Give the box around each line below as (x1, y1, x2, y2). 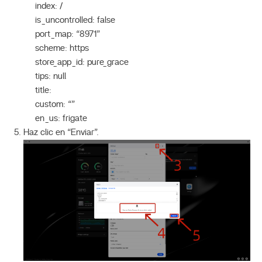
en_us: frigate (35, 113, 87, 123)
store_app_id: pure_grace (35, 57, 129, 67)
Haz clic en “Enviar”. (23, 127, 99, 137)
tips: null (35, 71, 66, 81)
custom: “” (35, 99, 75, 109)
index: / (35, 1, 63, 11)
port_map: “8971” (35, 29, 100, 39)
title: (35, 85, 51, 95)
